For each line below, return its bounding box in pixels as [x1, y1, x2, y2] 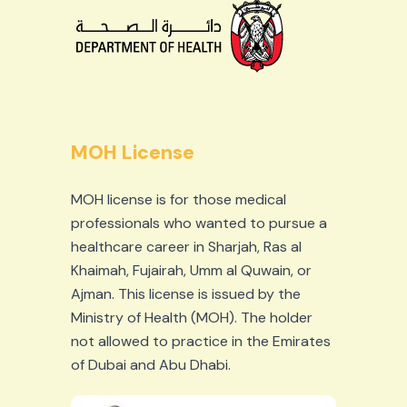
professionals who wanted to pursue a [70, 213, 327, 233]
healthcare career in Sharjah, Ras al [70, 237, 302, 256]
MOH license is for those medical [70, 190, 286, 209]
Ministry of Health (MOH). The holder [70, 308, 313, 327]
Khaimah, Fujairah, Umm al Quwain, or [70, 261, 312, 280]
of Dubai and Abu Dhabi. [70, 355, 231, 374]
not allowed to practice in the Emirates [70, 332, 331, 351]
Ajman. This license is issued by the [70, 284, 301, 303]
